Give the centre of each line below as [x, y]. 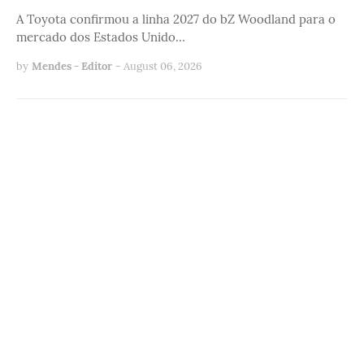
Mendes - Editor [72, 67]
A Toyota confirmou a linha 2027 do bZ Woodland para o [176, 19]
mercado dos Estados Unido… [101, 37]
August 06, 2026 [163, 67]
